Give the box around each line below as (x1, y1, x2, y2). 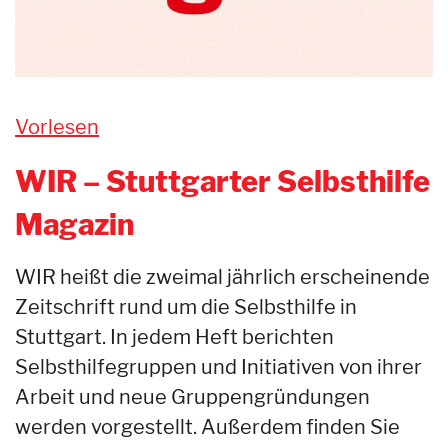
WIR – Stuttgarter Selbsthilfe (15, 163, 430, 199)
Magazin (15, 206, 134, 242)
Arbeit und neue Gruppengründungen (15, 384, 370, 409)
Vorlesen (15, 114, 99, 139)
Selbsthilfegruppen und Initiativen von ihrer (15, 354, 422, 379)
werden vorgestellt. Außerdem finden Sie (15, 414, 400, 439)
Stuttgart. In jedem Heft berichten (15, 324, 334, 349)
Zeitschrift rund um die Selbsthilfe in (15, 294, 357, 319)
